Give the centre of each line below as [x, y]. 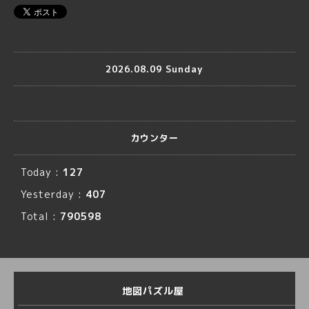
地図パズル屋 [154, 291]
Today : [42, 172]
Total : [40, 216]
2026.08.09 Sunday [154, 69]
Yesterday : [53, 194]
